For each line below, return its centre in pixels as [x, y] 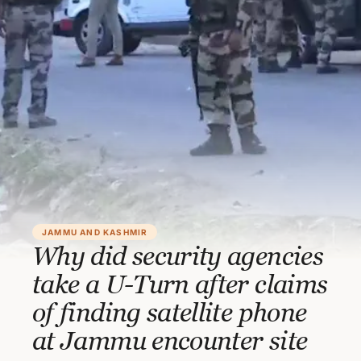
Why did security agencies [178, 255]
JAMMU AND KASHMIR [95, 232]
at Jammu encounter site [170, 340]
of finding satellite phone [170, 312]
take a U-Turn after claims [180, 284]
